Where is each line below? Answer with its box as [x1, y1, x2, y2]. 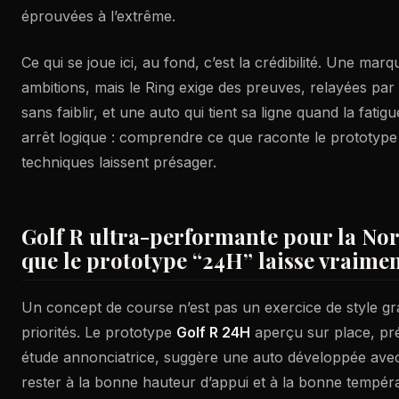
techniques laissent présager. [21, 153, 216, 171]
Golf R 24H [176, 323, 250, 341]
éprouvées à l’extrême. [21, 7, 175, 25]
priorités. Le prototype [21, 323, 176, 341]
